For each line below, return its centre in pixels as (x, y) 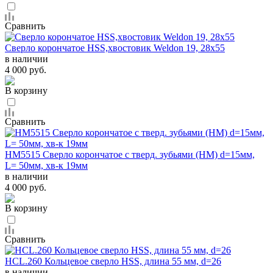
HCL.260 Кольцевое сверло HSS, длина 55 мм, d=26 (113, 261)
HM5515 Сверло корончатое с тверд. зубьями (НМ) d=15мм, (130, 154)
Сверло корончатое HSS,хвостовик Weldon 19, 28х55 (115, 48)
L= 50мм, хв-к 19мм (46, 165)
